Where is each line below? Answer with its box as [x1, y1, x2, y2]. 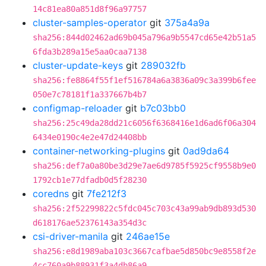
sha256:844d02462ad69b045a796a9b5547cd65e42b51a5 [33, 33, 256, 42]
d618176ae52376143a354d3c [33, 218, 147, 227]
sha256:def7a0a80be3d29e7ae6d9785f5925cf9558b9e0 [33, 161, 256, 170]
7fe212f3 [87, 188, 126, 199]
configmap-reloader [33, 102, 122, 114]
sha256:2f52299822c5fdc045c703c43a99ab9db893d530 [33, 204, 256, 213]
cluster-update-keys [33, 59, 123, 71]
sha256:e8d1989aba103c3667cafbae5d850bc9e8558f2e [33, 246, 256, 256]
